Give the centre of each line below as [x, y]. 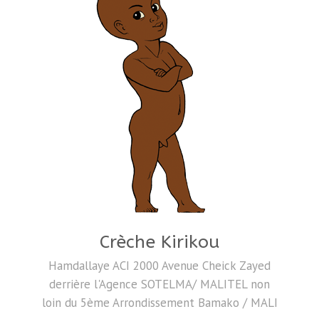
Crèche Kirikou [159, 242]
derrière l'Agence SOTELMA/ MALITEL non [159, 284]
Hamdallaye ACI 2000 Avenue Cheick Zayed [159, 265]
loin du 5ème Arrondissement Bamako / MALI [159, 302]
